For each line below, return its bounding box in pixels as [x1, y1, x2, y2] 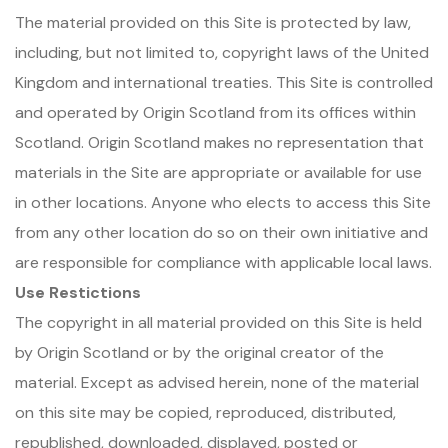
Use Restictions [15, 282, 141, 303]
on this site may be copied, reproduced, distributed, [15, 402, 396, 423]
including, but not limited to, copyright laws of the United [15, 42, 429, 63]
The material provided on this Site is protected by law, [15, 12, 411, 33]
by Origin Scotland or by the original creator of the [15, 342, 384, 363]
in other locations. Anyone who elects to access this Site [15, 192, 431, 213]
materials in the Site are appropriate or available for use [15, 162, 422, 183]
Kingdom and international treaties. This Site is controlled [15, 72, 433, 93]
